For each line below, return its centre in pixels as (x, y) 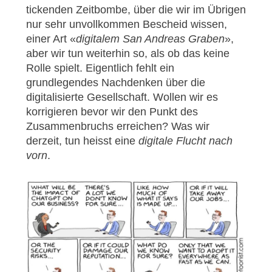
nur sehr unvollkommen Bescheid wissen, (126, 25)
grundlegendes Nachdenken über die (115, 83)
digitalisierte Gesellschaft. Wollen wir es (122, 97)
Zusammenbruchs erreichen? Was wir (117, 127)
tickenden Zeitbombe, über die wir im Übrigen (136, 10)
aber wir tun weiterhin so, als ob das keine (127, 54)
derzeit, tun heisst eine (82, 141)
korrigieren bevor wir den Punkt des (112, 112)
